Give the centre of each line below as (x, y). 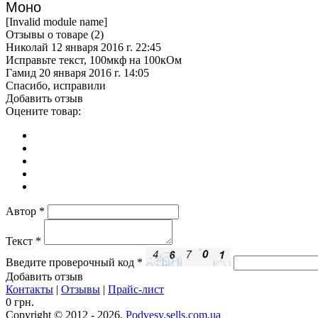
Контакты (29, 290)
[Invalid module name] (56, 22)
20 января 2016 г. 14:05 (94, 73)
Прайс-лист (136, 290)
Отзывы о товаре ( (50, 35)
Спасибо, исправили (56, 86)
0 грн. (20, 302)
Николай (27, 48)
